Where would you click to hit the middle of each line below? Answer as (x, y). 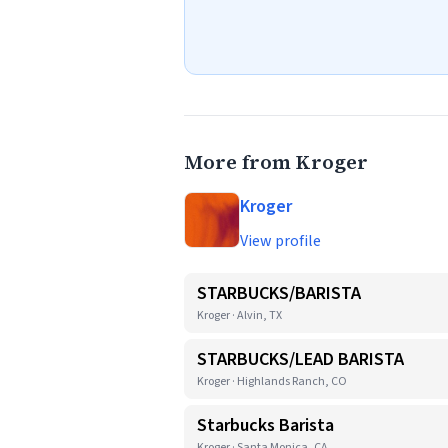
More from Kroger (276, 162)
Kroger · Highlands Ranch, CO (272, 381)
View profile (280, 241)
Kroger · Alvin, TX (239, 315)
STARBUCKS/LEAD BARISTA (300, 359)
